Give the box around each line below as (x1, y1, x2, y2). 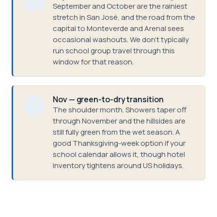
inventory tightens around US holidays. (53, 160, 184, 170)
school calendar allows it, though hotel (53, 149, 185, 159)
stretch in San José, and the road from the (53, 12, 195, 22)
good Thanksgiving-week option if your (53, 138, 186, 148)
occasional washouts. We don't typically (53, 34, 189, 45)
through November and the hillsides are (53, 116, 186, 126)
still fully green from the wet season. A (53, 127, 180, 137)
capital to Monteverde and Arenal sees (53, 23, 184, 33)
